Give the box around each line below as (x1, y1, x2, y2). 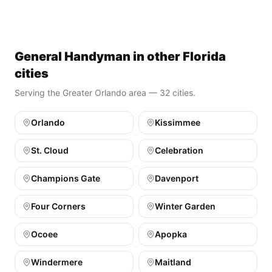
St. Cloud (31, 145, 69, 155)
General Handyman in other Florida (15, 49, 226, 64)
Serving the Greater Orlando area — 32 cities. (15, 87, 195, 98)
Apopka (155, 229, 187, 239)
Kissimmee (155, 117, 200, 127)
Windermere (31, 257, 83, 267)
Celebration (155, 145, 203, 155)
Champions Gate (31, 173, 100, 183)
